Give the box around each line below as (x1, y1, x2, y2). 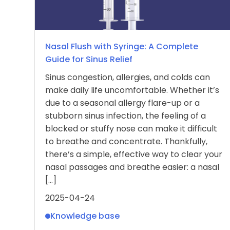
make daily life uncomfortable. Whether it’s (45, 84, 219, 96)
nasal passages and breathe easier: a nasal (45, 161, 219, 173)
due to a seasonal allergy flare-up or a (45, 97, 200, 109)
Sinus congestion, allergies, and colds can (45, 71, 210, 83)
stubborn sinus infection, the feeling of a (45, 110, 206, 122)
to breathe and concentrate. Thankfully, (45, 136, 207, 147)
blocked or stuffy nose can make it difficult (45, 123, 217, 135)
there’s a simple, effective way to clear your (45, 148, 222, 160)
